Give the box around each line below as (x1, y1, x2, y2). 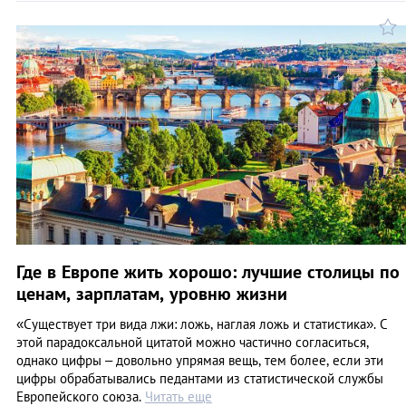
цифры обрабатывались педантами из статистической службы (16, 369, 383, 387)
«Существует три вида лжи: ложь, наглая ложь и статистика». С (16, 314, 388, 333)
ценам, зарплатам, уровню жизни (16, 281, 287, 305)
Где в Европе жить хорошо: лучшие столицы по (16, 259, 400, 284)
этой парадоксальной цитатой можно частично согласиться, (16, 333, 369, 351)
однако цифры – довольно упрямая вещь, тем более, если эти (16, 351, 383, 369)
